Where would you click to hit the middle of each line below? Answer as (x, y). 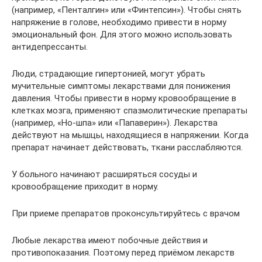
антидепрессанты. (50, 47)
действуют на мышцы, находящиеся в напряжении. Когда (130, 135)
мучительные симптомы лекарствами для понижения (121, 86)
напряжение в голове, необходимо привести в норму (119, 22)
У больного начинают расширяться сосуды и (104, 174)
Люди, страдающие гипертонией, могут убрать (108, 74)
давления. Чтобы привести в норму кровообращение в (124, 98)
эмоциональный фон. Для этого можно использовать (122, 35)
